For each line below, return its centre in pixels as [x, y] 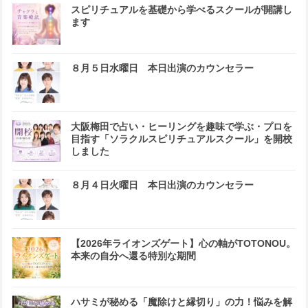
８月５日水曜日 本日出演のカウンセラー [162, 68]
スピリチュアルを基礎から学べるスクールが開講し [181, 10]
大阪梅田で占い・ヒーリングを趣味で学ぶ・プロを [181, 127]
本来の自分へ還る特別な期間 [133, 256]
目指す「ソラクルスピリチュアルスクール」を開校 [181, 139]
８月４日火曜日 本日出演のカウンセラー [162, 185]
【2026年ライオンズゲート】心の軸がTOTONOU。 [183, 244]
